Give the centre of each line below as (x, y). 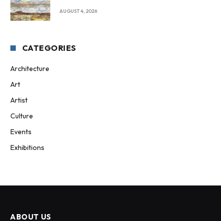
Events (21, 131)
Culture (22, 116)
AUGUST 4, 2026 (78, 11)
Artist (19, 100)
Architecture (30, 68)
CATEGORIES (49, 48)
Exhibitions (27, 147)
